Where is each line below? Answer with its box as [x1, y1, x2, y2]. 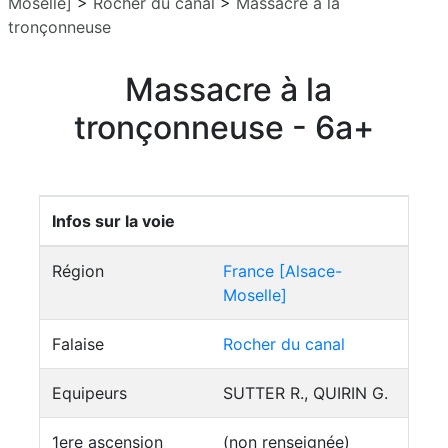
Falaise [52, 334, 104, 354]
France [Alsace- [223, 261, 342, 281]
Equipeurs [52, 383, 127, 403]
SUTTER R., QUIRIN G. [223, 383, 388, 403]
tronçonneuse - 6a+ [74, 108, 374, 147]
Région [52, 261, 104, 281]
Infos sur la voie [52, 211, 175, 231]
